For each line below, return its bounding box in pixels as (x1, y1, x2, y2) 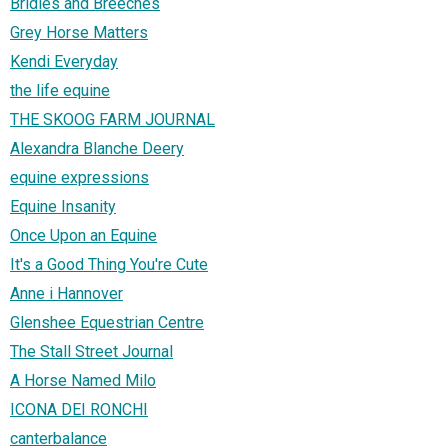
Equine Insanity (10, 197, 116, 217)
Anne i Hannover (10, 284, 123, 304)
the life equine (10, 81, 110, 101)
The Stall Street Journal (10, 342, 173, 362)
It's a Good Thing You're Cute (10, 255, 208, 275)
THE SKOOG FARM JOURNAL (10, 110, 215, 130)
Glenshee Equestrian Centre (10, 313, 204, 333)
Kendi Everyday (10, 52, 118, 72)
